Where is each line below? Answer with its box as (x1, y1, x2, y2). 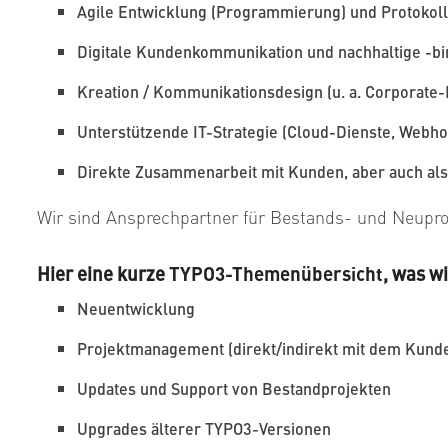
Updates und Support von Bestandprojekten (77, 377, 391, 400)
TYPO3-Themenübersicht (169, 260, 383, 287)
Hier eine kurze (37, 260, 169, 286)
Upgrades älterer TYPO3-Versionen (77, 417, 331, 440)
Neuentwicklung (77, 297, 195, 320)
